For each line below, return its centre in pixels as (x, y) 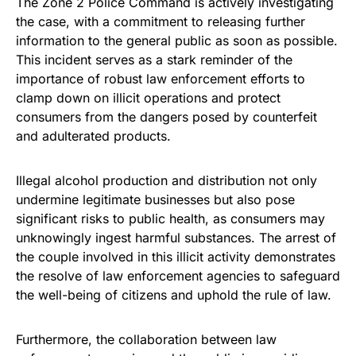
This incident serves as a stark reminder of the (154, 59)
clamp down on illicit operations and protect (148, 97)
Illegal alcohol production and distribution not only (166, 180)
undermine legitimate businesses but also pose (155, 199)
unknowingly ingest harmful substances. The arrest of (176, 237)
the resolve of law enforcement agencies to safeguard (178, 275)
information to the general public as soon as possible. (177, 40)
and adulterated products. (93, 135)
